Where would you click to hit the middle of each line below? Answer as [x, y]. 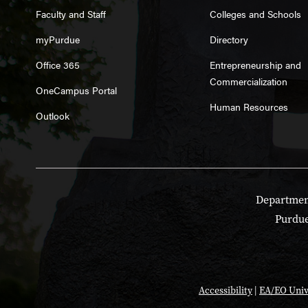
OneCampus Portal [76, 90]
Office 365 [58, 64]
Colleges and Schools [255, 14]
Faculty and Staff [71, 14]
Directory [229, 40]
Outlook [53, 115]
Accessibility [225, 290]
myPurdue [58, 40]
